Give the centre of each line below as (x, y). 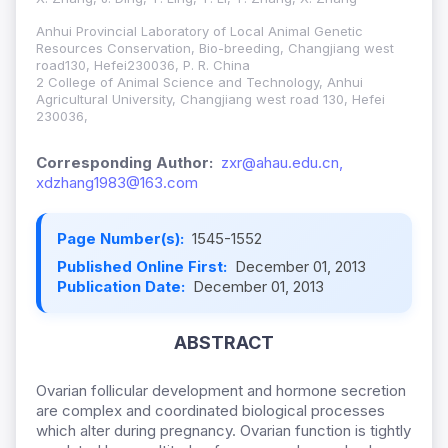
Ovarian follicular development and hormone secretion (221, 391)
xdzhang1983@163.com (117, 183)
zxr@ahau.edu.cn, (282, 163)
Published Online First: (144, 267)
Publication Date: (123, 287)
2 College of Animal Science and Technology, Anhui (199, 82)
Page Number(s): (122, 239)
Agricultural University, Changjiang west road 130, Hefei (210, 99)
